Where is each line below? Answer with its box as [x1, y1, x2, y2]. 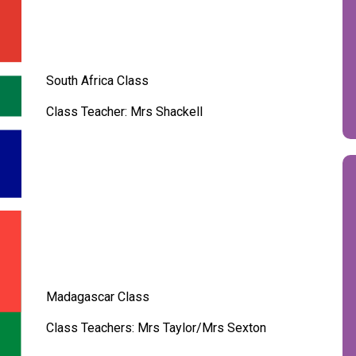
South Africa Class [45, 72, 149, 88]
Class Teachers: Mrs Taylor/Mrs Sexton [45, 319, 266, 335]
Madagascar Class [45, 288, 149, 304]
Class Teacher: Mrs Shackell [45, 103, 203, 119]
